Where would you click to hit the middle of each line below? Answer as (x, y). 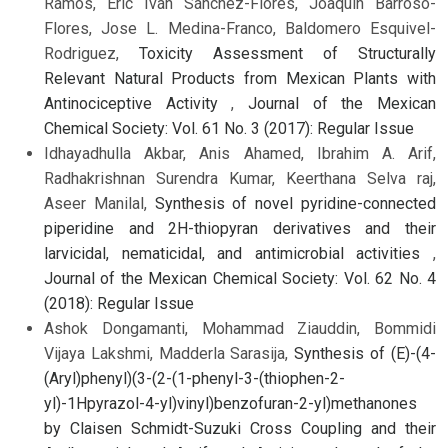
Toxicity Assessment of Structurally (287, 53)
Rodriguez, (91, 53)
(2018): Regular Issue (119, 303)
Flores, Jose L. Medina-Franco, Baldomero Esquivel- (240, 28)
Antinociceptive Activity (138, 103)
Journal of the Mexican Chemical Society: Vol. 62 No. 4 (240, 278)
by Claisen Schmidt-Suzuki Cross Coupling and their (240, 428)
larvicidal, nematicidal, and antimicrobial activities (238, 253)
